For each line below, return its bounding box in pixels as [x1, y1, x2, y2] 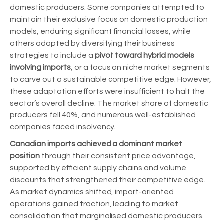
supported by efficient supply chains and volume [10, 163, 186, 172]
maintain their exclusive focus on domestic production [10, 15, 208, 23]
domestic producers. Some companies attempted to [10, 3, 204, 11]
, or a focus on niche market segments [71, 63, 210, 71]
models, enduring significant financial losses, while [10, 27, 191, 35]
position [10, 151, 41, 160]
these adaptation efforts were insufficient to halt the [10, 87, 205, 95]
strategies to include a [10, 51, 95, 59]
